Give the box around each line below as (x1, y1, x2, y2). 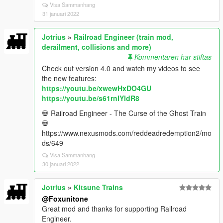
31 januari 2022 (42, 9, 79, 17)
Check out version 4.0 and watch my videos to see (42, 63, 200, 73)
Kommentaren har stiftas (134, 51, 212, 62)
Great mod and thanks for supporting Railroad (42, 203, 187, 214)
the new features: (42, 73, 97, 83)
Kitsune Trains (74, 182, 123, 192)
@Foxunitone (42, 193, 88, 204)
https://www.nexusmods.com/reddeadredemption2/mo (42, 127, 212, 138)
